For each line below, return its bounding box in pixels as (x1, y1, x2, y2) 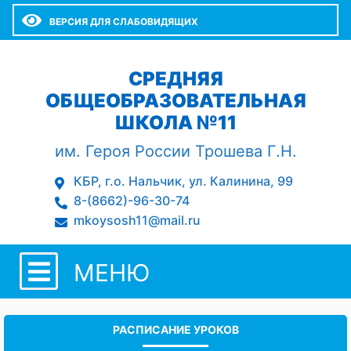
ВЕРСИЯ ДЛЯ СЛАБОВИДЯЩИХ (49, 16, 198, 27)
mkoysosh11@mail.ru (74, 212, 201, 228)
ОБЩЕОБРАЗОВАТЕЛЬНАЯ (45, 89, 306, 112)
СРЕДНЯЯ (128, 67, 223, 90)
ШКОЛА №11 (114, 111, 237, 134)
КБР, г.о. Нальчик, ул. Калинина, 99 (74, 173, 293, 189)
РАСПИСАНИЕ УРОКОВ (112, 322, 239, 336)
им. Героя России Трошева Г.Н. (54, 142, 297, 161)
